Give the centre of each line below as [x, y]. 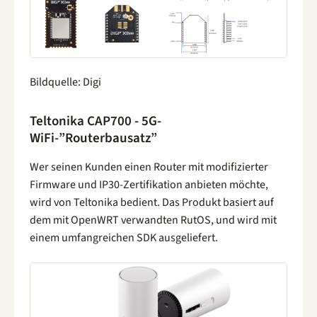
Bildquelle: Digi [65, 82]
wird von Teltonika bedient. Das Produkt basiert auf [152, 202]
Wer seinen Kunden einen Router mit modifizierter [149, 167]
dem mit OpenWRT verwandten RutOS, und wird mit [153, 220]
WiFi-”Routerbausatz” [93, 138]
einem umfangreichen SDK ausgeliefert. [124, 237]
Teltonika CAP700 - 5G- [96, 121]
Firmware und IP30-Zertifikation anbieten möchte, [149, 184]
